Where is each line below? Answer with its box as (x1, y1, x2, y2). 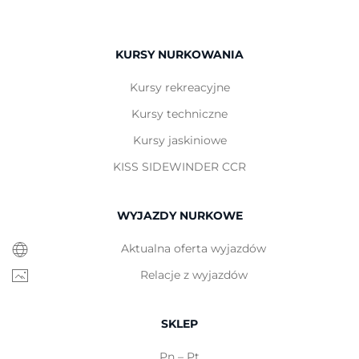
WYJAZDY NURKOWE (116, 208, 243, 223)
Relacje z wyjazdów (139, 268, 248, 282)
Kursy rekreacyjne (129, 80, 230, 95)
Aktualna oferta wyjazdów (121, 241, 266, 256)
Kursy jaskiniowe (132, 133, 227, 147)
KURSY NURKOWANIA (115, 47, 244, 62)
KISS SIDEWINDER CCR (113, 159, 246, 174)
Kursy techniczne (131, 107, 228, 121)
